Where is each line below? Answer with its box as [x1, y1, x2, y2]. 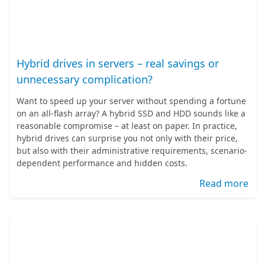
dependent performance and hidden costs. [17, 157, 188, 169]
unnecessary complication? [17, 72, 153, 86]
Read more [199, 177, 248, 190]
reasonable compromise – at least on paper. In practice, [17, 120, 237, 131]
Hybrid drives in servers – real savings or [17, 56, 219, 70]
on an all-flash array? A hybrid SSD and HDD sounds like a [17, 108, 245, 119]
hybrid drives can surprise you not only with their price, [17, 132, 238, 144]
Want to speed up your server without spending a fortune [17, 95, 246, 106]
